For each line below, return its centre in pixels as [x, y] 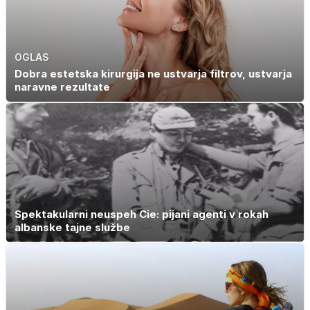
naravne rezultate [62, 87]
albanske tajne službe [72, 228]
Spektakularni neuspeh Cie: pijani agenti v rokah [142, 215]
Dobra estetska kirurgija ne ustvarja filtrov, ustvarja [153, 74]
